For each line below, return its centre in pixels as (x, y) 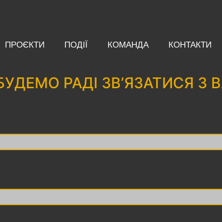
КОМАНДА (128, 45)
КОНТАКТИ (190, 45)
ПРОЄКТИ (25, 45)
